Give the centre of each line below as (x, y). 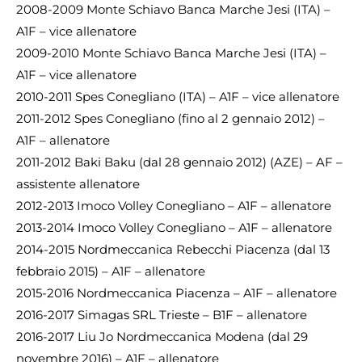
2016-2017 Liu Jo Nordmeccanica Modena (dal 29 (162, 337)
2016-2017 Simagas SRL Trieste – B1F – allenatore (162, 315)
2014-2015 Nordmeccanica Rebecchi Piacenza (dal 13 (173, 250)
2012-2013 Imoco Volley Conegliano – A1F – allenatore (174, 206)
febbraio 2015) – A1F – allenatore (111, 271)
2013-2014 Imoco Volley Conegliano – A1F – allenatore (174, 228)
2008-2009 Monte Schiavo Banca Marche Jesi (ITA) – (173, 10)
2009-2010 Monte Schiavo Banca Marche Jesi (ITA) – (171, 53)
